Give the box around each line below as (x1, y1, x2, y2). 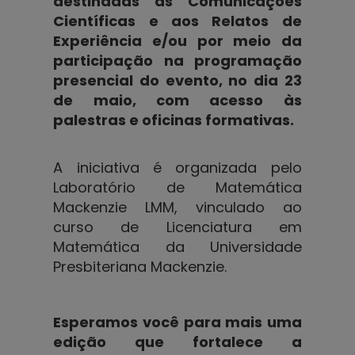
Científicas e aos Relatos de (53, 10, 302, 31)
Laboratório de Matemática (53, 177, 302, 197)
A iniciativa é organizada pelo (53, 157, 302, 177)
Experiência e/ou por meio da (53, 30, 302, 51)
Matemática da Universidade (53, 236, 302, 257)
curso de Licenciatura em (53, 216, 302, 237)
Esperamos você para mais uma (53, 311, 302, 332)
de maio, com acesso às (53, 90, 302, 110)
